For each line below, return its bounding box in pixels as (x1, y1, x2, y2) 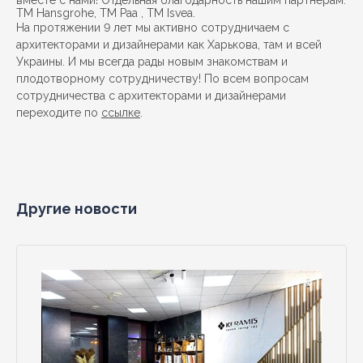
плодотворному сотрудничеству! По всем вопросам (16, 72, 309, 85)
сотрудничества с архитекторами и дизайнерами (16, 89, 286, 102)
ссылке (101, 106, 140, 119)
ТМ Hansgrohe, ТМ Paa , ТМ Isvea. (16, 6, 195, 19)
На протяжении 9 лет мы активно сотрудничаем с (16, 21, 289, 34)
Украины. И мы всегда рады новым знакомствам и (16, 55, 288, 68)
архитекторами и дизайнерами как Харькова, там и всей (16, 38, 322, 51)
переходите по (16, 106, 101, 119)
